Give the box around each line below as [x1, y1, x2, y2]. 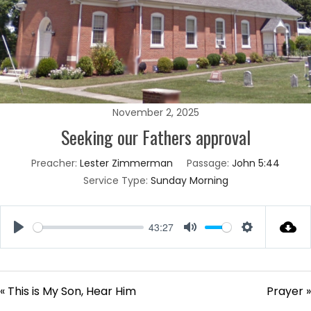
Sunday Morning [150, 174, 228, 187]
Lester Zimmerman [80, 156, 173, 170]
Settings [247, 235, 287, 251]
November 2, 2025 [112, 106, 199, 119]
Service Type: [83, 174, 148, 187]
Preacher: [31, 156, 77, 170]
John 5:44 [232, 156, 280, 170]
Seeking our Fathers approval [60, 124, 251, 151]
